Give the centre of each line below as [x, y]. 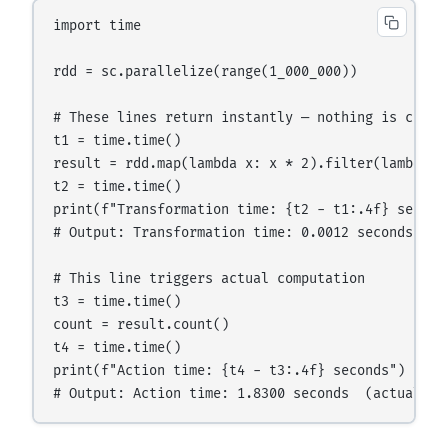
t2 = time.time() [117, 187]
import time [97, 26]
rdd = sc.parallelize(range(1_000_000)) [205, 72]
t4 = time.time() [117, 348]
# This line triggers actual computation [209, 279]
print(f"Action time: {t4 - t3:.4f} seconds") [229, 371]
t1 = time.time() [117, 141]
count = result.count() [141, 325]
